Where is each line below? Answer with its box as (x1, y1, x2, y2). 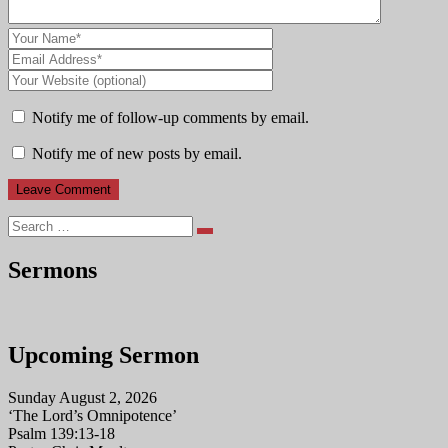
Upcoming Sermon (8, 341, 199, 368)
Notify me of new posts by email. (32, 145, 242, 163)
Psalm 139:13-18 (8, 424, 115, 442)
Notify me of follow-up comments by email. (32, 109, 309, 127)
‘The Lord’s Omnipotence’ (8, 406, 177, 424)
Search (204, 230, 245, 246)
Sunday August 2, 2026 (8, 388, 157, 406)
